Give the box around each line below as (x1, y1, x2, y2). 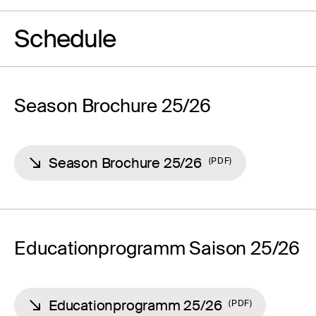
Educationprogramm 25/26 (49, 296, 222, 315)
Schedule (14, 22, 116, 55)
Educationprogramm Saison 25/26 (14, 236, 300, 260)
